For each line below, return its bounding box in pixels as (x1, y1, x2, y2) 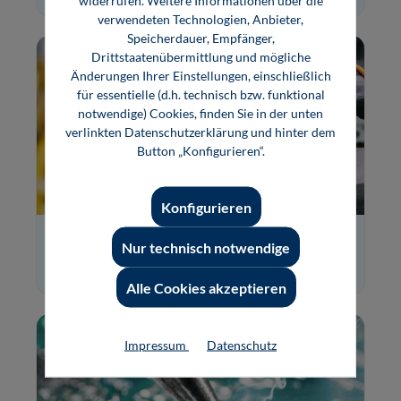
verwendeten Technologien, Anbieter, (98, 11, 303, 27)
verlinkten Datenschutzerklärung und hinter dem (65, 124, 336, 140)
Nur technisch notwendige (122, 238, 290, 256)
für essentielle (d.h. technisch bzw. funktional (76, 86, 325, 102)
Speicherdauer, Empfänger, (126, 30, 275, 46)
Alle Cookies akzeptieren (125, 278, 286, 296)
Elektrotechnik (141, 235, 260, 258)
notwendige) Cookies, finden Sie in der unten (78, 105, 323, 121)
